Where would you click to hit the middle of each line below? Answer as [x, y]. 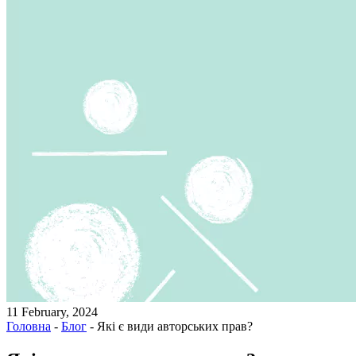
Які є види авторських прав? [175, 326]
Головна [29, 326]
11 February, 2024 [52, 312]
